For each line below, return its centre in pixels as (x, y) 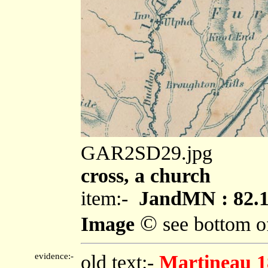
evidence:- (57, 256)
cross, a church (146, 175)
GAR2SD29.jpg (147, 153)
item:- (110, 198)
